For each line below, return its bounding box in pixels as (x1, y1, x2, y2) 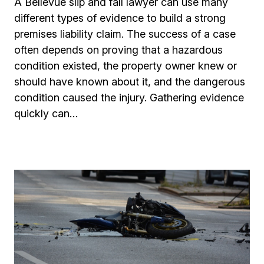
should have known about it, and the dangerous (14, 75, 245, 88)
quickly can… (14, 107, 78, 120)
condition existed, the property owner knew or (14, 60, 237, 72)
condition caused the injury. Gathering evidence (14, 91, 244, 104)
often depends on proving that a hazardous (14, 44, 223, 56)
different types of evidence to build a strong (14, 12, 226, 24)
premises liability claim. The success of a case (14, 28, 236, 40)
